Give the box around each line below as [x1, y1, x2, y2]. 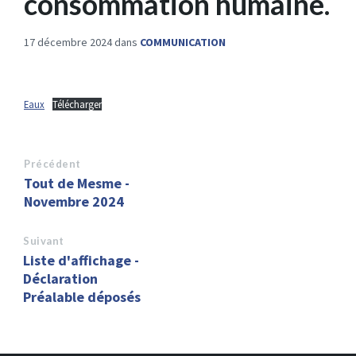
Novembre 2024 [24, 192, 124, 211]
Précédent [24, 157, 81, 171]
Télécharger [52, 98, 102, 111]
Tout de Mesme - [24, 174, 130, 193]
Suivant [23, 234, 64, 248]
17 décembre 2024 [24, 35, 114, 50]
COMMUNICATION [140, 35, 226, 50]
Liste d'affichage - [23, 251, 139, 270]
